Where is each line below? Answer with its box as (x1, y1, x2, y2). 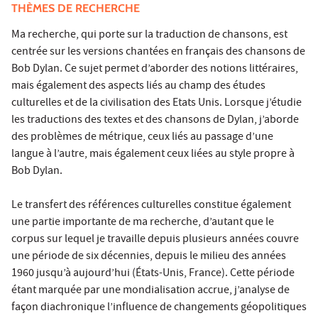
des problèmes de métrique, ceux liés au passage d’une (11, 128, 273, 146)
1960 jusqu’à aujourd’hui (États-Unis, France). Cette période (11, 265, 295, 283)
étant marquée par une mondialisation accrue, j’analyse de (11, 282, 290, 300)
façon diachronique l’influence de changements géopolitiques (11, 299, 307, 317)
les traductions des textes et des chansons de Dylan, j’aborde (11, 111, 299, 129)
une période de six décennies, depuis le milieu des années (11, 248, 286, 265)
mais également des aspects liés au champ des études (11, 77, 265, 95)
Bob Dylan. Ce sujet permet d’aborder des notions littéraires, (11, 60, 298, 78)
